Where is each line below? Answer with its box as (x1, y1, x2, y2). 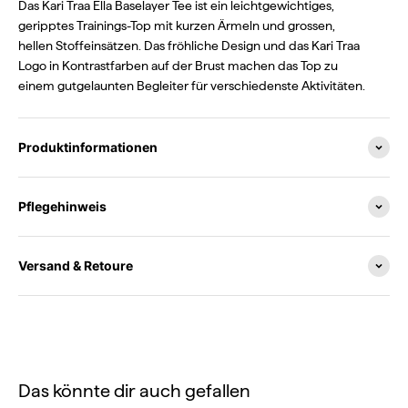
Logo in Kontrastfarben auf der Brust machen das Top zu (18, 58, 338, 73)
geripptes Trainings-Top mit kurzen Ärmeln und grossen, (18, 18, 335, 33)
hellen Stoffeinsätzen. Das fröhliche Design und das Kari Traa (18, 38, 360, 53)
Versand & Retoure (18, 258, 133, 273)
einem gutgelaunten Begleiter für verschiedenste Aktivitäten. (18, 78, 365, 93)
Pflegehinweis (18, 199, 107, 214)
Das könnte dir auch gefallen (18, 380, 250, 402)
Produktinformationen (18, 139, 158, 155)
